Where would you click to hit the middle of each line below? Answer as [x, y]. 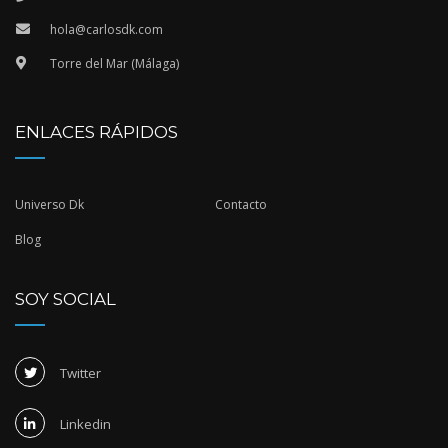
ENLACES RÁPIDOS [96, 132]
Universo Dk [49, 205]
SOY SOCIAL [65, 299]
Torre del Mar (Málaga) [114, 64]
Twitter [80, 373]
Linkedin [85, 424]
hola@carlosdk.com [106, 30]
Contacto [241, 205]
